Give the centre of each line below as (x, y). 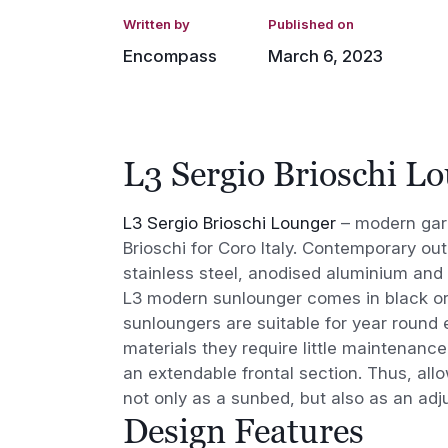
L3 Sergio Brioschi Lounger (230, 222)
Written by (157, 24)
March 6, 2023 (325, 55)
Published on (310, 24)
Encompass (170, 55)
